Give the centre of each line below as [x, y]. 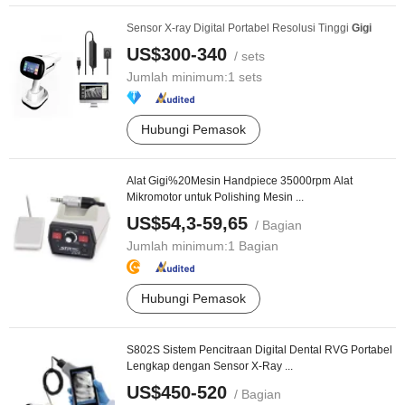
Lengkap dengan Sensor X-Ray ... [210, 366]
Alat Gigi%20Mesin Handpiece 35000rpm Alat [240, 181]
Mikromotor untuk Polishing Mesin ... [215, 197]
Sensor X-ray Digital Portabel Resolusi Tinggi [239, 28]
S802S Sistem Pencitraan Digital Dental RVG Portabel [259, 350]
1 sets [245, 77]
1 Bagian [253, 246]
